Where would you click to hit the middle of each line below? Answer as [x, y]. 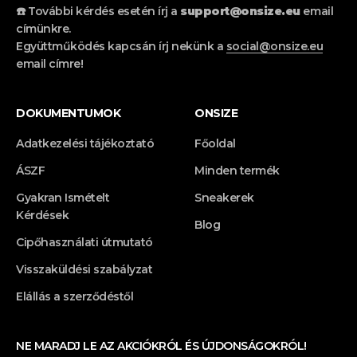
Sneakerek [224, 197]
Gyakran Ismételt [63, 197]
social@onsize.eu [275, 46]
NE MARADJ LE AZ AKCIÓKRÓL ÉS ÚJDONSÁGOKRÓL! [161, 345]
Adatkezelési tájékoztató [85, 143]
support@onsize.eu [240, 11]
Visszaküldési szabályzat [84, 269]
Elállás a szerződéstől [75, 296]
